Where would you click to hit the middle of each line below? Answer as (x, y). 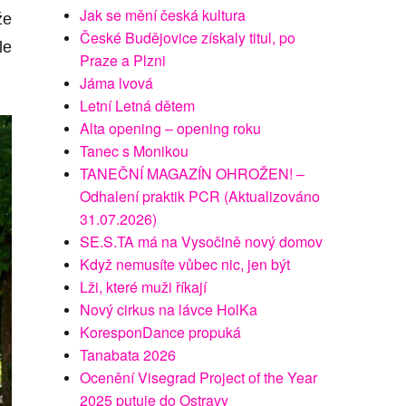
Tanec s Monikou (135, 151)
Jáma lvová (117, 83)
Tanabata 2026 (128, 355)
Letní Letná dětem (138, 106)
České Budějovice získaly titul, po (188, 38)
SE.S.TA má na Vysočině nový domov (202, 242)
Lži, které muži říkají (144, 287)
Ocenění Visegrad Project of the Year (199, 377)
